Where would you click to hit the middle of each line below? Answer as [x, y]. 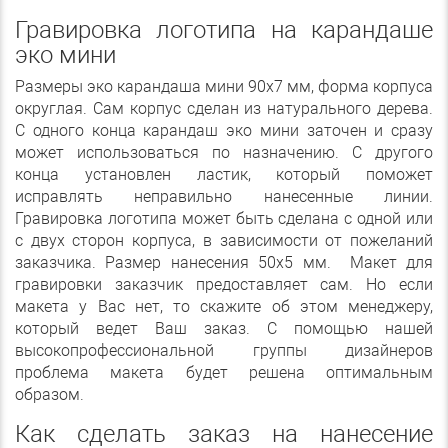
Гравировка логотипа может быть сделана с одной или [224, 219]
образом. [49, 395]
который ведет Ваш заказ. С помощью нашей [224, 329]
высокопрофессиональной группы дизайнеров [224, 351]
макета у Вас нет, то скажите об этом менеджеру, [224, 307]
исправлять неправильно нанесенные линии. [224, 197]
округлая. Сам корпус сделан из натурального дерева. [224, 109]
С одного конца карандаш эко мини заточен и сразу [224, 131]
